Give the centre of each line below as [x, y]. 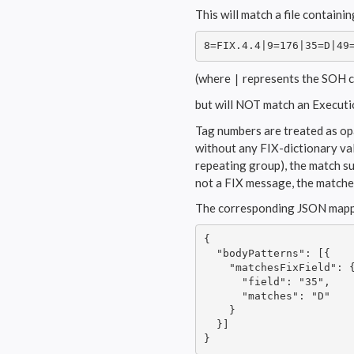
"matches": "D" [267, 296]
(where [214, 78]
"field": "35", [267, 282]
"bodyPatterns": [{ [267, 254]
